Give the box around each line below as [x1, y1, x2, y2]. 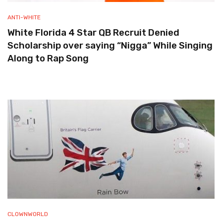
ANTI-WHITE [7, 14, 41, 21]
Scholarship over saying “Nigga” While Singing [7, 40, 213, 51]
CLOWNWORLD [7, 211, 48, 218]
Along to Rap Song [7, 53, 89, 64]
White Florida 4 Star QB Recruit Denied [7, 27, 179, 38]
